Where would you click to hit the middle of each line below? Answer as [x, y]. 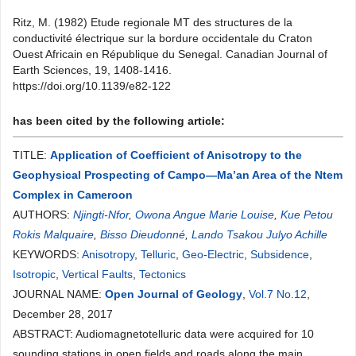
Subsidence [280, 254]
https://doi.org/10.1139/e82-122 [92, 86]
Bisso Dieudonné [143, 234]
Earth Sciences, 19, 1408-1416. [92, 70]
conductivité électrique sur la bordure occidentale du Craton [163, 38]
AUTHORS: [43, 215]
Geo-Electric [213, 254]
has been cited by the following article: [119, 121]
